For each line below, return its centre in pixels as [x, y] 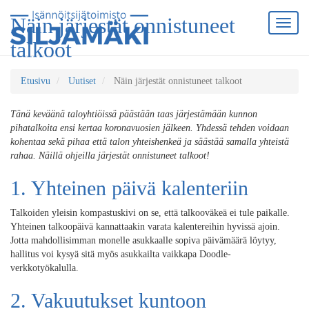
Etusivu [36, 81]
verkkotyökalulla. [44, 268]
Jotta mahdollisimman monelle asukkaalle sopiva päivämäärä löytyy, [143, 240]
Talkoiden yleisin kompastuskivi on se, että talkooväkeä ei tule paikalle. [150, 213]
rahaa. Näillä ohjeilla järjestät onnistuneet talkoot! [110, 156]
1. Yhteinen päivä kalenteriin [129, 188]
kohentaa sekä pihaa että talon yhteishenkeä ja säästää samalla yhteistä [150, 142]
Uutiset [82, 81]
